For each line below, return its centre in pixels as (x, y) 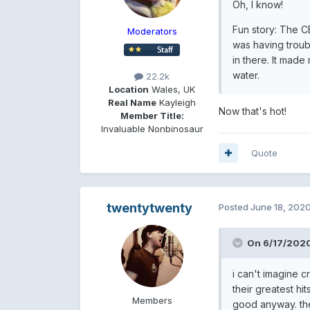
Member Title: (152, 115)
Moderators (152, 31)
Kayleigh (176, 102)
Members (152, 300)
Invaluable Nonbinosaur (152, 128)
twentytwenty (149, 208)
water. (246, 75)
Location (129, 89)
